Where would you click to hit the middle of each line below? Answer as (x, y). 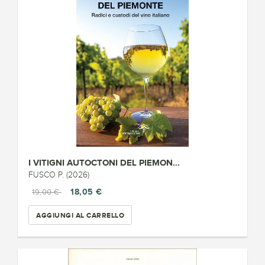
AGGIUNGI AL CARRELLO (80, 215)
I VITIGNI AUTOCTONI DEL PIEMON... (104, 162)
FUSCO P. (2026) (59, 175)
